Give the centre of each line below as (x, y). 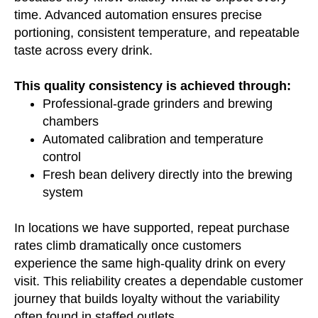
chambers (71, 121)
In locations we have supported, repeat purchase (152, 227)
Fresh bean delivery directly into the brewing (168, 174)
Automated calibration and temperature (153, 139)
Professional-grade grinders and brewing (158, 103)
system (63, 192)
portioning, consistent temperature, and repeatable (157, 32)
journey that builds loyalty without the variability (147, 298)
